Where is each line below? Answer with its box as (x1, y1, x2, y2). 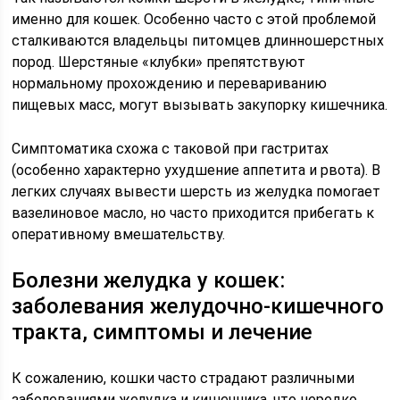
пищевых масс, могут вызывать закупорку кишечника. (12, 96, 388, 113)
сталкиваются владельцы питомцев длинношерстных (12, 32, 385, 49)
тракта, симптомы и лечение (12, 320, 313, 345)
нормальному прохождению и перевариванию (12, 75, 328, 92)
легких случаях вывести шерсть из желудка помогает (12, 183, 381, 200)
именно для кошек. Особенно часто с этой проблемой (12, 11, 377, 28)
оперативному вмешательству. (12, 226, 226, 243)
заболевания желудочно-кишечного (12, 294, 385, 319)
